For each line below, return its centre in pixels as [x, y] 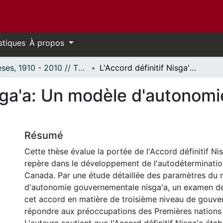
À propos [48, 43]
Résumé [44, 135]
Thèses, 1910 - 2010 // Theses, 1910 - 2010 [81, 68]
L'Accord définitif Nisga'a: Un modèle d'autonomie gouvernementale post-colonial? [193, 68]
